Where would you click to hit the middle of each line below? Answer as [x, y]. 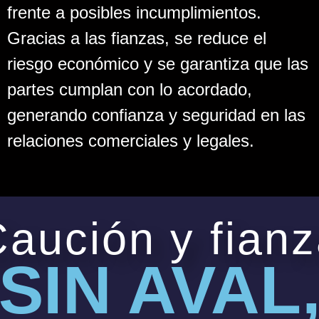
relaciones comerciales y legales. [131, 140]
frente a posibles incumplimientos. [134, 12]
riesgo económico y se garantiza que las [158, 63]
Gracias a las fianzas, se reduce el [137, 38]
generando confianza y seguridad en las [156, 115]
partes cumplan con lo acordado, [130, 89]
